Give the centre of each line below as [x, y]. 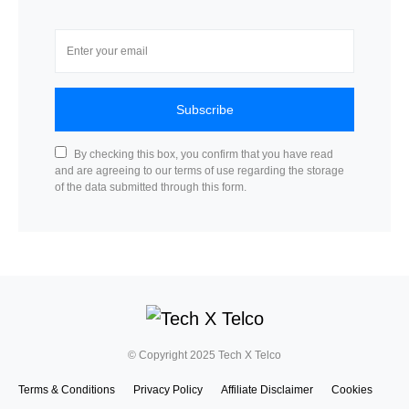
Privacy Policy [168, 389]
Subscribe [204, 109]
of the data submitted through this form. [151, 187]
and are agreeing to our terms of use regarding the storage [199, 170]
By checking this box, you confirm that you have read [204, 154]
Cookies [352, 389]
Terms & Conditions [67, 389]
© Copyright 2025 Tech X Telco [204, 355]
